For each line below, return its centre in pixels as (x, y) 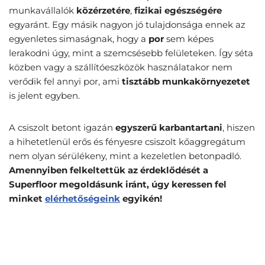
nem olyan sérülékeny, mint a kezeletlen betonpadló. (125, 156)
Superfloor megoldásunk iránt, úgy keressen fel (118, 185)
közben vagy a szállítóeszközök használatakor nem (121, 67)
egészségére (193, 11)
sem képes (189, 39)
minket (27, 199)
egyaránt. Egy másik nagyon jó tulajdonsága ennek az (127, 25)
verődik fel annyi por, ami (65, 82)
